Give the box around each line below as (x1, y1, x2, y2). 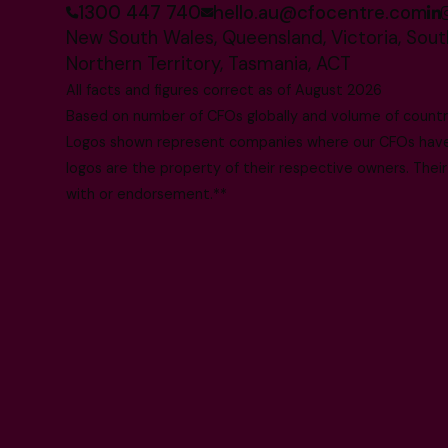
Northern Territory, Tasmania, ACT (66, 52, 352, 77)
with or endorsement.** (66, 185, 228, 204)
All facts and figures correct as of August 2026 (66, 81, 383, 100)
